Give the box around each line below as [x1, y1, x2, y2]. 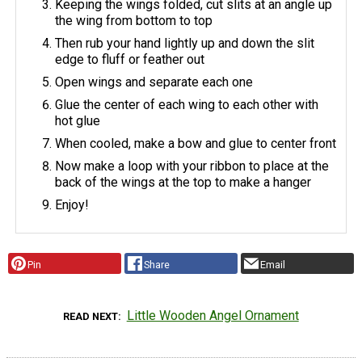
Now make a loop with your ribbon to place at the [55, 158, 330, 174]
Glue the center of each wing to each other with [55, 96, 319, 112]
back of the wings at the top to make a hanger [55, 174, 312, 190]
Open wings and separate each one [55, 74, 254, 90]
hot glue [55, 112, 101, 128]
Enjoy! [55, 196, 90, 213]
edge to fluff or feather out [55, 51, 205, 67]
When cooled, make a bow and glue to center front [55, 135, 337, 151]
